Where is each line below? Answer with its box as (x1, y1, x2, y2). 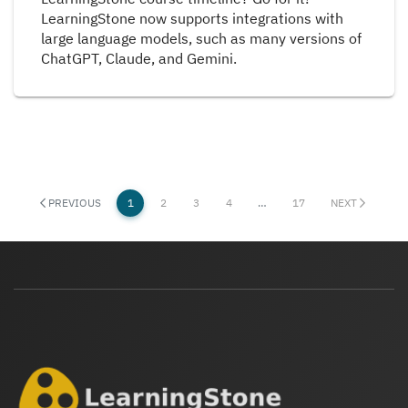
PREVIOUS (46, 195, 101, 209)
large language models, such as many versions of (41, 28, 362, 47)
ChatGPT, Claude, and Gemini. (41, 48, 237, 67)
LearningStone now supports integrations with (41, 8, 343, 27)
